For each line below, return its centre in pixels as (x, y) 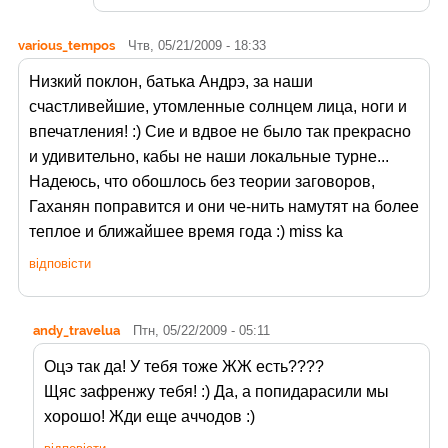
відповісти (60, 263)
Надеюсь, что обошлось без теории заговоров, (202, 182)
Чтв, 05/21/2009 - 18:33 (197, 46)
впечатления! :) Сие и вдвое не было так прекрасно (220, 132)
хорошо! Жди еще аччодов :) (149, 417)
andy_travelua (76, 330)
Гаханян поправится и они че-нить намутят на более (224, 207)
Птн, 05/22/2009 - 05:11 (201, 331)
